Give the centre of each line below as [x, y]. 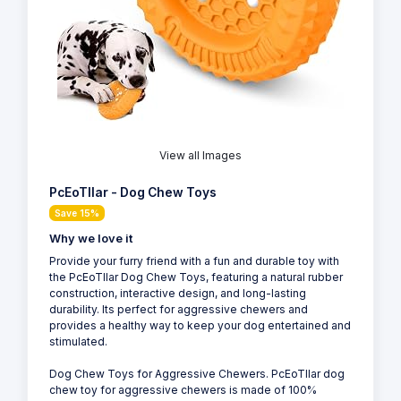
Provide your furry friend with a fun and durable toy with [194, 261]
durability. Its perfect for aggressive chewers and [179, 310]
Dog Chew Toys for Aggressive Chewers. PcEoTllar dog [197, 374]
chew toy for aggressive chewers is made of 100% [183, 390]
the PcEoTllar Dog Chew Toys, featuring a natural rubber [196, 277]
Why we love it [91, 239]
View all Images [200, 156]
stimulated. [78, 342]
